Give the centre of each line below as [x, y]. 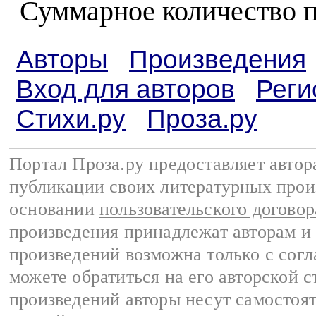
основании [54, 209]
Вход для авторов [126, 89]
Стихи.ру [71, 119]
